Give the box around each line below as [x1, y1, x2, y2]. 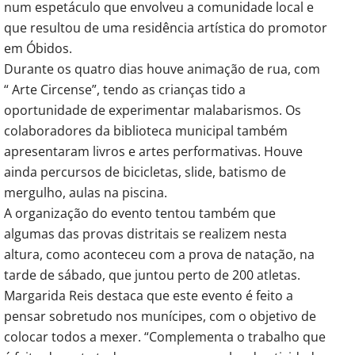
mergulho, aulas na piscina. [4, 183, 167, 201]
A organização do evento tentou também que [4, 204, 276, 222]
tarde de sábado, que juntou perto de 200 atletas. [4, 265, 300, 284]
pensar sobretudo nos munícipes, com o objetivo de [4, 307, 316, 325]
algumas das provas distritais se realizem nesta [4, 224, 287, 242]
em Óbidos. [4, 39, 72, 57]
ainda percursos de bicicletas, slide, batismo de [4, 162, 286, 181]
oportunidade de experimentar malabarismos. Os [4, 101, 301, 119]
